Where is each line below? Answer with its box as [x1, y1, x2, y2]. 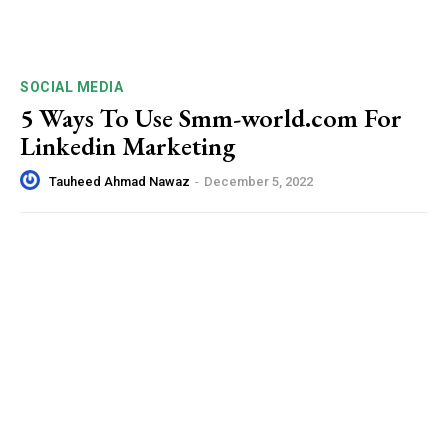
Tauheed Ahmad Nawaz [49, 173, 190, 189]
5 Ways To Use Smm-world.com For [20, 100, 402, 135]
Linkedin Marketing [20, 128, 235, 163]
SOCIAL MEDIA [20, 78, 123, 95]
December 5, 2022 [204, 173, 313, 189]
